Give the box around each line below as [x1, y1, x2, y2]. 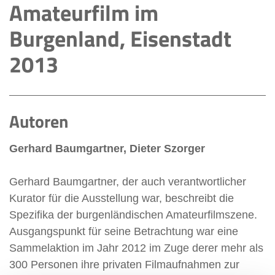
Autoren [9, 108, 68, 134]
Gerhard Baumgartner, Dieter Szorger [9, 142, 205, 155]
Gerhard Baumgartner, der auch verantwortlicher [9, 176, 246, 188]
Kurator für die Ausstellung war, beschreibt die [9, 192, 234, 204]
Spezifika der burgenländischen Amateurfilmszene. [9, 209, 257, 221]
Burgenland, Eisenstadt [9, 21, 231, 55]
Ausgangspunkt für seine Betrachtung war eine [9, 225, 238, 238]
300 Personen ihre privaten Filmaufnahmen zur [9, 258, 239, 271]
